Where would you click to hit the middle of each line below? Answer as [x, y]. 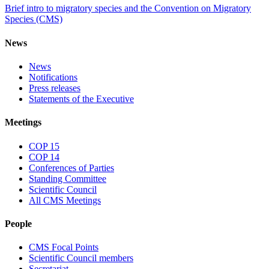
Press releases [55, 88]
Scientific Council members [81, 258]
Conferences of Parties [71, 168]
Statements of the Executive [81, 98]
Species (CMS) [34, 19]
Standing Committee [68, 178]
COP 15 [44, 146]
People [18, 223]
